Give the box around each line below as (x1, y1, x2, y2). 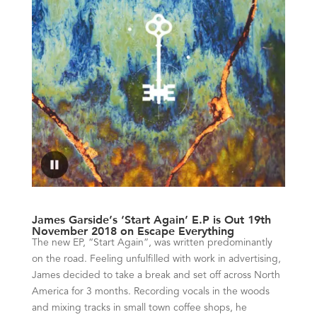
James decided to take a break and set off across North (31, 270, 280, 281)
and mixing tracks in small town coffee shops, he (31, 303, 247, 313)
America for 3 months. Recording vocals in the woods (31, 287, 270, 297)
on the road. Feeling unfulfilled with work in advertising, (31, 254, 281, 265)
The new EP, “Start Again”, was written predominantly (31, 238, 272, 248)
